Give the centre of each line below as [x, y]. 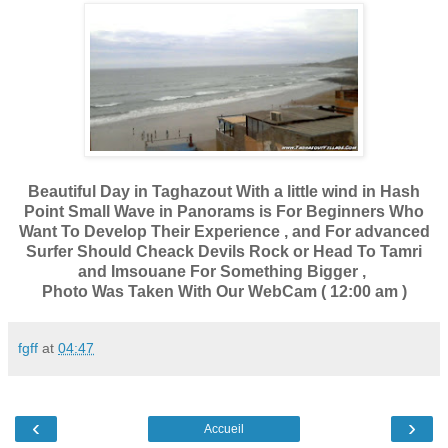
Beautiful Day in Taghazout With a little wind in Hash [224, 191]
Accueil [224, 428]
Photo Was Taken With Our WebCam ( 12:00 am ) [224, 291]
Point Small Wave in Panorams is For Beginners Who [224, 211]
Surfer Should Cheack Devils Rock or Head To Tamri [224, 251]
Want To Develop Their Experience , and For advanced [224, 231]
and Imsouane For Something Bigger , [224, 271]
